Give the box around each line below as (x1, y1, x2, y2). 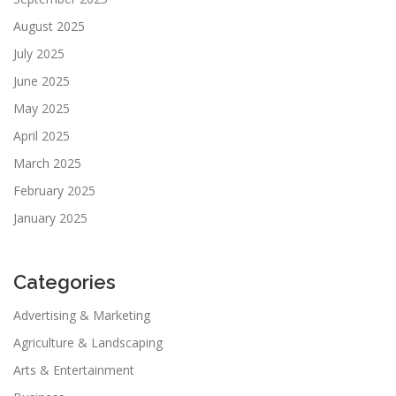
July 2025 (13, 44, 65, 62)
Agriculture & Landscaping (13, 333, 163, 351)
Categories (13, 270, 116, 293)
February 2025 (13, 181, 95, 199)
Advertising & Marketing (13, 306, 150, 324)
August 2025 (13, 17, 85, 34)
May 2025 (13, 99, 70, 117)
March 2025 (13, 154, 81, 171)
